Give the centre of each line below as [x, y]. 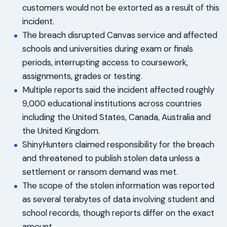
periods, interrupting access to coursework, [105, 62]
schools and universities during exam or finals [108, 48]
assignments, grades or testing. [82, 76]
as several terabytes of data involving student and [118, 199]
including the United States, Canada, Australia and [117, 117]
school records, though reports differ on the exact [118, 213]
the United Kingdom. [61, 130]
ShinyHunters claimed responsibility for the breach [118, 144]
